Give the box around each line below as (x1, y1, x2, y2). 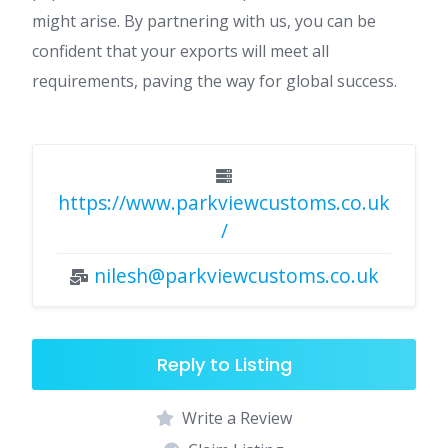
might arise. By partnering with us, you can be (32, 9, 376, 32)
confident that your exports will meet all (32, 39, 329, 62)
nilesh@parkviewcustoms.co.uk (94, 261, 379, 289)
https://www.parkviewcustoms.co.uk (58, 188, 390, 216)
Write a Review (182, 406, 292, 429)
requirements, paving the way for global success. (32, 69, 397, 92)
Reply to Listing (156, 351, 292, 377)
